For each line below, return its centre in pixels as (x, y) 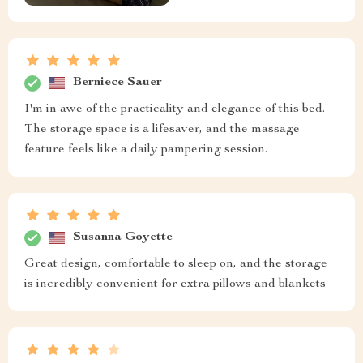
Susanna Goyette (123, 238)
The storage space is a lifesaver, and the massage (162, 129)
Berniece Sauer (117, 83)
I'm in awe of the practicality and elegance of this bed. (175, 109)
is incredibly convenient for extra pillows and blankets (175, 284)
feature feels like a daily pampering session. (146, 149)
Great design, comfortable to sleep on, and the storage (176, 264)
